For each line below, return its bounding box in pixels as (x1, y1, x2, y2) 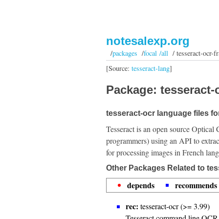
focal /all (143, 48, 168, 58)
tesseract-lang (131, 63, 170, 73)
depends (127, 179, 154, 191)
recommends (175, 179, 217, 191)
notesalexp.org (106, 34, 190, 47)
